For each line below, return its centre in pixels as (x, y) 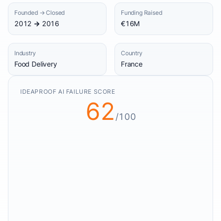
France (132, 64)
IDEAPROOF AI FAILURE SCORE (68, 92)
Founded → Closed (40, 13)
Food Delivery (36, 64)
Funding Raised (142, 13)
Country (132, 53)
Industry (25, 53)
